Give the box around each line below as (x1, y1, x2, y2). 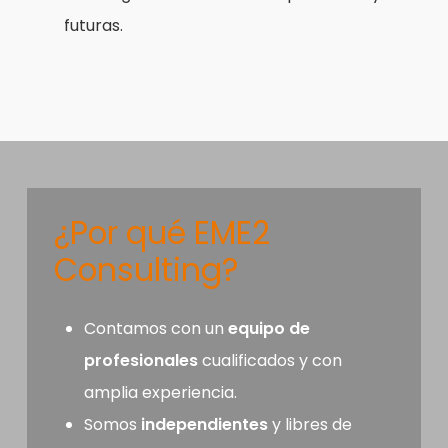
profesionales (83, 349, 198, 373)
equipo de (227, 317, 310, 341)
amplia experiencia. (83, 381, 237, 405)
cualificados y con (197, 349, 342, 373)
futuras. (63, 14, 123, 38)
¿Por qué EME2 (53, 211, 270, 256)
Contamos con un (83, 317, 228, 341)
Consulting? (53, 248, 238, 293)
